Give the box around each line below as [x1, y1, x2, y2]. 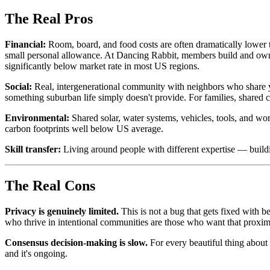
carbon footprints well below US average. [5, 124, 163, 134]
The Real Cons [5, 177, 95, 193]
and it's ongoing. [5, 248, 67, 259]
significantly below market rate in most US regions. [5, 61, 199, 72]
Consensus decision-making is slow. [5, 237, 148, 248]
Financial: [5, 39, 46, 50]
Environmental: [5, 113, 69, 124]
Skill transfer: [5, 144, 61, 155]
